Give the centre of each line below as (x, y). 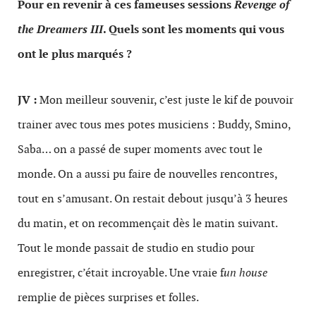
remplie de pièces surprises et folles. (108, 297)
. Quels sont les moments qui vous (194, 29)
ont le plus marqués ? (75, 54)
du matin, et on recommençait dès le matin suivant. (147, 223)
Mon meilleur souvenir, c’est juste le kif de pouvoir (165, 100)
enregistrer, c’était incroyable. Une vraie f (121, 273)
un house (245, 273)
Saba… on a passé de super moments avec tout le (140, 149)
